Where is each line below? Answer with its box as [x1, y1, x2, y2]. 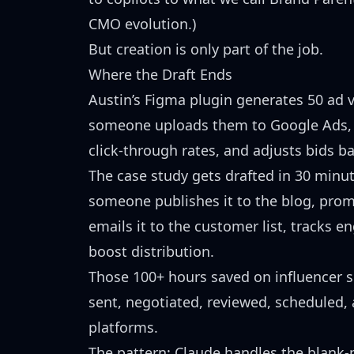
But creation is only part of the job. [88, 40, 323, 58]
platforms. [88, 318, 158, 337]
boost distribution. [88, 242, 214, 261]
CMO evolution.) [88, 14, 196, 33]
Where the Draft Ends [88, 65, 232, 84]
